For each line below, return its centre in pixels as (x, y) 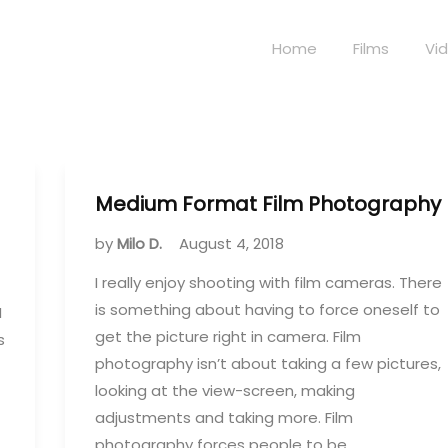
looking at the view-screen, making (225, 390)
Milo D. (141, 243)
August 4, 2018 (231, 243)
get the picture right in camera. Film (228, 336)
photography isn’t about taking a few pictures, (268, 363)
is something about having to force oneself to (267, 309)
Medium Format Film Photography (268, 204)
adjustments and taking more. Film (224, 417)
